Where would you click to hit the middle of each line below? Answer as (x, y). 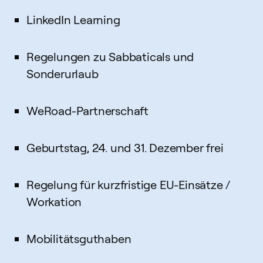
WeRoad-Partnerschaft (87, 111)
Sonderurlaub (63, 74)
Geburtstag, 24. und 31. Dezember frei (125, 148)
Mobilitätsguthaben (79, 239)
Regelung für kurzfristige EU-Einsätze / (129, 185)
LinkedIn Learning (73, 20)
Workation (54, 202)
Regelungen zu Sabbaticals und (110, 57)
